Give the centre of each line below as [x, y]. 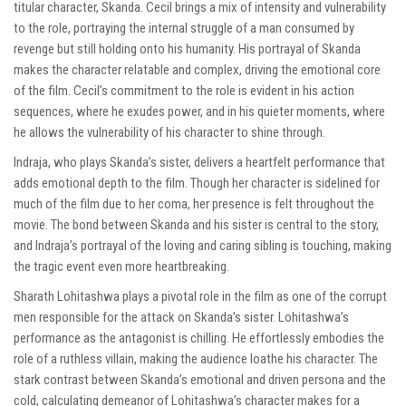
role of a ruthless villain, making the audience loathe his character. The [196, 359]
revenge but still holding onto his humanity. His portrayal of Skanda [187, 49]
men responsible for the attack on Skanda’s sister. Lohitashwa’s [181, 318]
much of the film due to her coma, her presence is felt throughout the [194, 204]
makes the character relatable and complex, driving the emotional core [197, 70]
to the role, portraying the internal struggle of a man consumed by [184, 29]
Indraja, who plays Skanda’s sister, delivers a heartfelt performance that [199, 163]
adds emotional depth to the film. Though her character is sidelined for [197, 184]
